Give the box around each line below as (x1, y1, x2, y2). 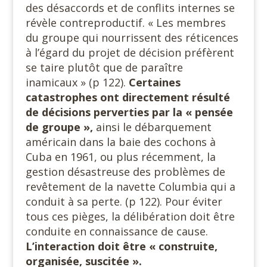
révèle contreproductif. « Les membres (25, 15, 226, 30)
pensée (194, 105, 233, 119)
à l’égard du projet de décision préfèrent (25, 45, 234, 60)
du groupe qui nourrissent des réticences (25, 30, 238, 45)
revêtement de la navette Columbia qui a (25, 179, 235, 194)
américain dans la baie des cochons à (25, 135, 216, 149)
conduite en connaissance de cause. (25, 224, 208, 238)
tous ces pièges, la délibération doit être (25, 209, 235, 223)
